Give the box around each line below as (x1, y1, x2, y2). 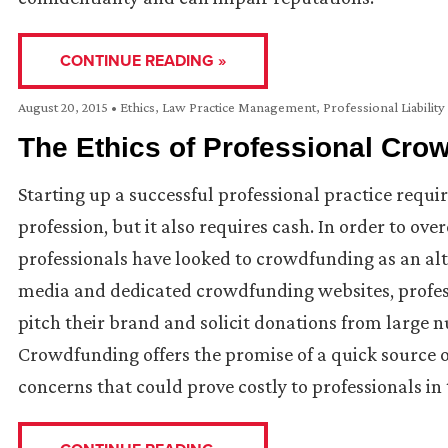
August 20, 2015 (18, 99, 111, 116)
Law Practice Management (162, 99, 316, 116)
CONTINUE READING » (60, 49, 226, 73)
